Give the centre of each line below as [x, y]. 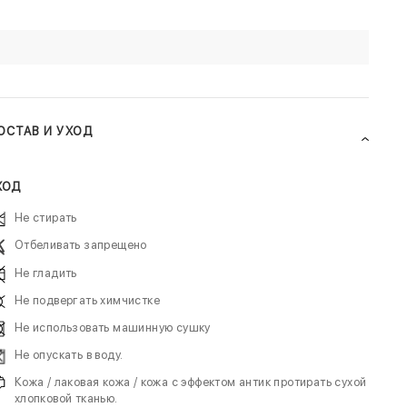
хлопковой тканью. [66, 398]
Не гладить [45, 273]
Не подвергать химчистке [87, 300]
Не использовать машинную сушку [112, 328]
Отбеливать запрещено [80, 245]
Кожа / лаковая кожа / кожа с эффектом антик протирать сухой [190, 382]
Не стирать [45, 218]
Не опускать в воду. [69, 355]
